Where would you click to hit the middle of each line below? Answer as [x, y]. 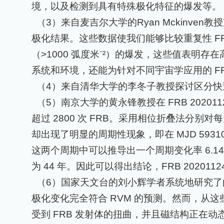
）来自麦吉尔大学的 [94, 22]
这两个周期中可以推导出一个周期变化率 [117, 150]
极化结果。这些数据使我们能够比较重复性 [122, 38]
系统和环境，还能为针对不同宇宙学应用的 [122, 70]
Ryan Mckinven [170, 22]
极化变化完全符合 [69, 198]
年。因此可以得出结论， [109, 166]
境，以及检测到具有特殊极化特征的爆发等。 [126, 6]
